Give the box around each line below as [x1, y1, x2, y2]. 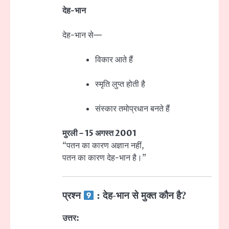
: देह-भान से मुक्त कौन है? [94, 190, 187, 202]
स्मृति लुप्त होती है [95, 79, 145, 90]
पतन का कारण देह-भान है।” [62, 152, 146, 164]
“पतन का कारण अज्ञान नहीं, [62, 140, 144, 152]
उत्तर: [62, 212, 79, 224]
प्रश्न [62, 190, 83, 202]
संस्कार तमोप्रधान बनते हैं [95, 103, 170, 115]
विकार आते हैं [95, 54, 133, 66]
